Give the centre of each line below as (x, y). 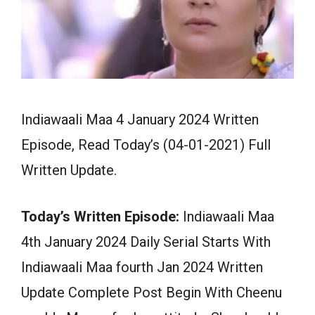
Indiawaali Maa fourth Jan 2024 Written (142, 267)
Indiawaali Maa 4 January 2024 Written (140, 119)
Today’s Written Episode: (100, 216)
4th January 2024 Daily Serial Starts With (146, 242)
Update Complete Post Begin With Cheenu (152, 292)
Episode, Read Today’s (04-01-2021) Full (146, 144)
